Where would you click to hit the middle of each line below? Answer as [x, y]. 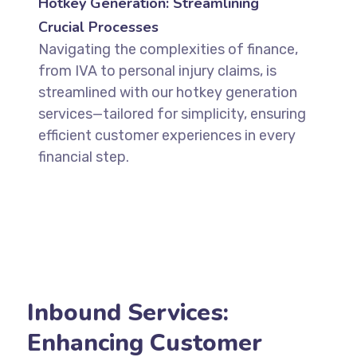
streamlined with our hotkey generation [167, 93]
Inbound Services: [127, 313]
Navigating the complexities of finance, [168, 50]
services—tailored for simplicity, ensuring [172, 114]
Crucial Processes [98, 27]
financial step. [83, 157]
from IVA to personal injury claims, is [157, 71]
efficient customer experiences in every [167, 136]
